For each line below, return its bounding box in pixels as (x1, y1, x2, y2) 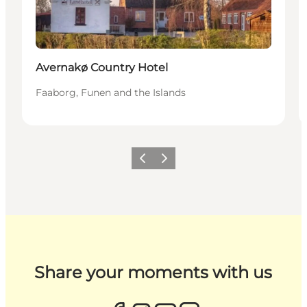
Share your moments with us (34, 262, 273, 282)
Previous (133, 157, 171, 168)
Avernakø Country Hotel (36, 61, 168, 74)
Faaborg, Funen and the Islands (36, 86, 186, 99)
